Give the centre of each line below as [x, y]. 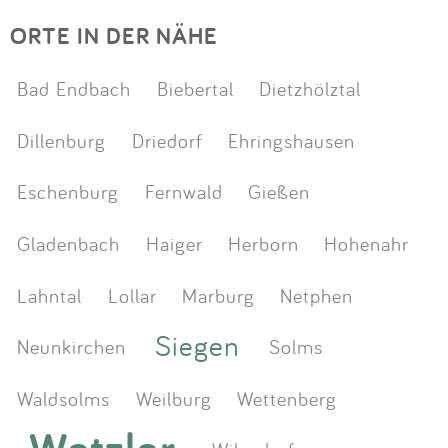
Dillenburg [62, 139]
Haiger [174, 243]
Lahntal [50, 294]
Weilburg [173, 397]
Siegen [198, 346]
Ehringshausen [291, 139]
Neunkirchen [72, 346]
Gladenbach [69, 243]
